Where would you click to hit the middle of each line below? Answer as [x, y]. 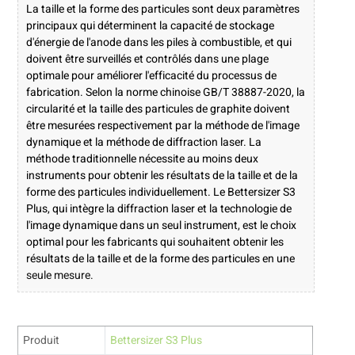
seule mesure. [59, 276]
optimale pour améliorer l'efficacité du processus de [151, 76]
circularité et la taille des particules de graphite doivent [158, 109]
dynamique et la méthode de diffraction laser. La [143, 143]
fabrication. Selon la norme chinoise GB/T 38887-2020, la [165, 93]
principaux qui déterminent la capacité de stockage [150, 26]
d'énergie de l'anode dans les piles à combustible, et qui [158, 43]
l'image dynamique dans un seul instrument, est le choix [161, 226]
